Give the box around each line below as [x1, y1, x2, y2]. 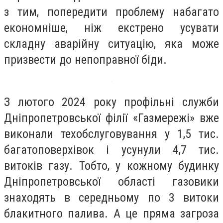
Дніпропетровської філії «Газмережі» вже [4, 111, 219, 125]
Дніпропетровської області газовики [4, 175, 219, 189]
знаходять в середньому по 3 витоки [4, 191, 219, 205]
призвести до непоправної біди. [4, 52, 167, 67]
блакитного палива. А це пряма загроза [4, 207, 219, 221]
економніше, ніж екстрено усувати [4, 20, 219, 35]
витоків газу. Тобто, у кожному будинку [4, 159, 219, 173]
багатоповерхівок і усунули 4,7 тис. [4, 143, 219, 157]
